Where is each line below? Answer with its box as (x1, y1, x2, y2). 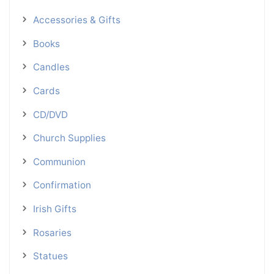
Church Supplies (32, 132, 106, 144)
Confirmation (32, 179, 91, 191)
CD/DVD (32, 108, 68, 120)
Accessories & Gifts (32, 13, 120, 26)
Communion (32, 155, 86, 168)
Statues (32, 250, 68, 262)
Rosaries (32, 226, 72, 239)
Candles (32, 61, 70, 73)
